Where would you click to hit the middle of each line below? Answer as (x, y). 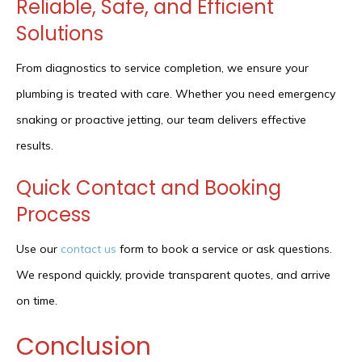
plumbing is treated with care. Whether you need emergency (176, 94)
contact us (88, 249)
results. (35, 146)
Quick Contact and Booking (149, 188)
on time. (37, 301)
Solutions (60, 34)
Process (53, 215)
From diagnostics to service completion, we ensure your (162, 68)
